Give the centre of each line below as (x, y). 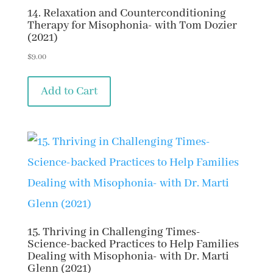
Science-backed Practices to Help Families (133, 245)
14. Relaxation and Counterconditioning (126, 13)
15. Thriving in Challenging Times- (114, 232)
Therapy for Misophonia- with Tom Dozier (132, 25)
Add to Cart (69, 91)
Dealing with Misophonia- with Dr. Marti (128, 257)
